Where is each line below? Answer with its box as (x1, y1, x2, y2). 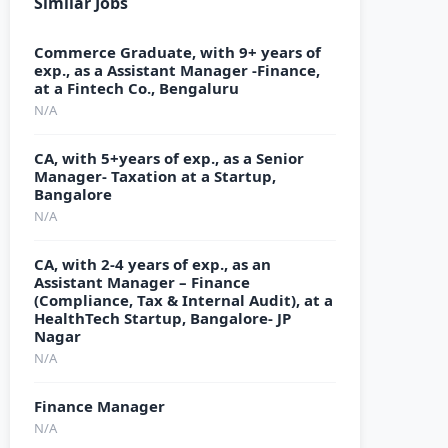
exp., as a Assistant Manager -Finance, (34, 60, 320, 80)
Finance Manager (34, 396, 165, 416)
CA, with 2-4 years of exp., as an (34, 254, 271, 274)
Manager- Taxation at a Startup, (34, 166, 276, 186)
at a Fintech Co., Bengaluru (34, 78, 239, 98)
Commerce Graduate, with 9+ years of (34, 42, 321, 62)
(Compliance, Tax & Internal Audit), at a (34, 290, 333, 310)
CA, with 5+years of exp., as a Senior (34, 148, 304, 168)
